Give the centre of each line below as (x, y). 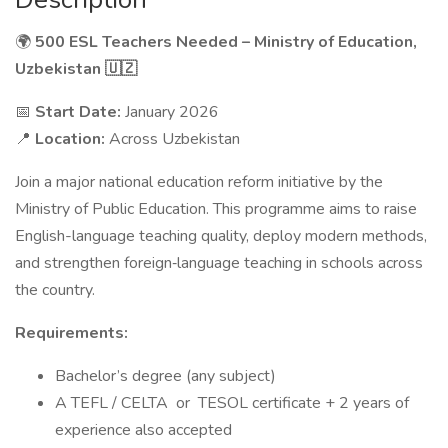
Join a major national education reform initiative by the (199, 182)
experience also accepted (145, 430)
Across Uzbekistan (174, 139)
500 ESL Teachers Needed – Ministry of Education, (226, 42)
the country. (55, 290)
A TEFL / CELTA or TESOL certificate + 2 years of (232, 403)
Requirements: (71, 333)
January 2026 (172, 112)
